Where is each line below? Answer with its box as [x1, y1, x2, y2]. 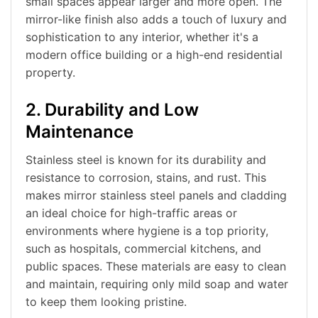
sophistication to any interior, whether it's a [26, 30, 258, 45]
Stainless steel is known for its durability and [26, 153, 266, 168]
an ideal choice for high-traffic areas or [26, 206, 237, 221]
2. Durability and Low [26, 99, 199, 121]
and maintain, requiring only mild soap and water [26, 277, 288, 292]
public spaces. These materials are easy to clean [26, 259, 286, 274]
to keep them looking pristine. [26, 295, 187, 309]
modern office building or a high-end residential [26, 48, 283, 62]
